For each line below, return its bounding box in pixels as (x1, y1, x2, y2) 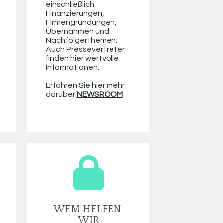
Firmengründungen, (45, 18, 117, 27)
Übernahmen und (45, 27, 109, 36)
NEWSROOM (76, 90, 123, 99)
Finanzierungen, (45, 9, 104, 18)
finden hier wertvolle (45, 54, 119, 63)
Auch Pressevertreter (45, 45, 125, 54)
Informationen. (45, 63, 101, 72)
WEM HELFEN (54, 204, 121, 215)
